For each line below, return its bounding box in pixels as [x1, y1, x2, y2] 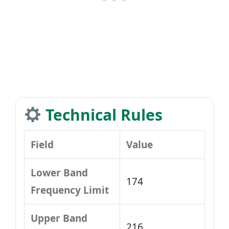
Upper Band [31, 212, 87, 225]
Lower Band [31, 166, 88, 179]
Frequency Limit [31, 184, 109, 197]
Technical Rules [41, 104, 163, 125]
